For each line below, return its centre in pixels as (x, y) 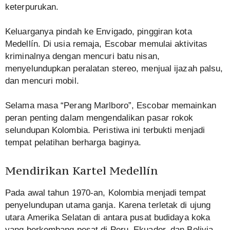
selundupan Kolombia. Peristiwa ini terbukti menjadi (105, 130)
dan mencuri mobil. (42, 81)
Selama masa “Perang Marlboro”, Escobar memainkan (111, 106)
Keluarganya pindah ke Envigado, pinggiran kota (99, 32)
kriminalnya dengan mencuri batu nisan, (82, 56)
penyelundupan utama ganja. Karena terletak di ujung (108, 205)
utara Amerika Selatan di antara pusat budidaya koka (108, 218)
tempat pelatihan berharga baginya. (73, 143)
